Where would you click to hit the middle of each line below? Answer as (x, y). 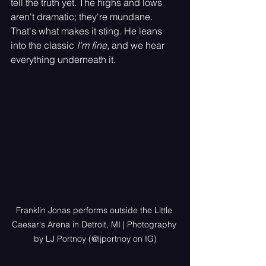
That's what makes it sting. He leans (88, 31)
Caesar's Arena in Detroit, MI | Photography (95, 224)
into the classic (44, 45)
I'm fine (92, 45)
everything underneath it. (63, 60)
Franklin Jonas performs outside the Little (95, 210)
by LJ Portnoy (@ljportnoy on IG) (95, 238)
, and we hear (137, 45)
